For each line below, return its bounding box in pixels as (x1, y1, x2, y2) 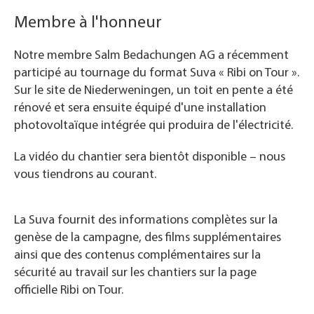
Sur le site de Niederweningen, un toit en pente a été (14, 84, 293, 98)
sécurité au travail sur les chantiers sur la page (14, 266, 257, 280)
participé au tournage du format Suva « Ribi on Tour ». (14, 67, 299, 81)
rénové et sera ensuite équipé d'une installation (14, 102, 266, 116)
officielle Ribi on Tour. (14, 284, 123, 298)
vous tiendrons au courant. (14, 168, 156, 182)
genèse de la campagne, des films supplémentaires (14, 231, 281, 245)
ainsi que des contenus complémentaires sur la (14, 249, 261, 263)
